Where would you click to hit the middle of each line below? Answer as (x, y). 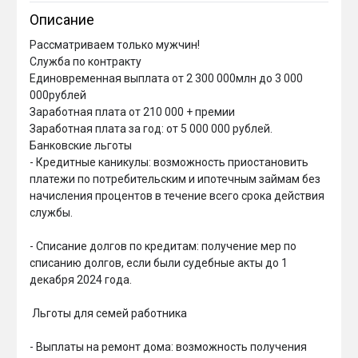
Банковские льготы (81, 145)
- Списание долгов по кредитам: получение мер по (164, 246)
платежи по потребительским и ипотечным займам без (176, 179)
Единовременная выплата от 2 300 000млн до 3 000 (167, 78)
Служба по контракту (86, 62)
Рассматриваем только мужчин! (115, 45)
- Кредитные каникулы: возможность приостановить (170, 162)
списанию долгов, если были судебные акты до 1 (160, 263)
